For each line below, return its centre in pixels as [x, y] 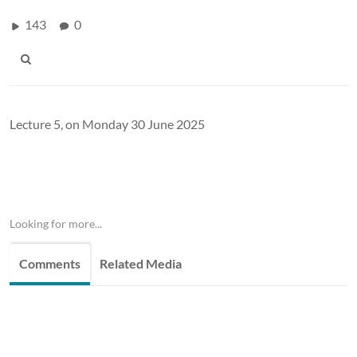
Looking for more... [56, 223]
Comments [50, 263]
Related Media [141, 263]
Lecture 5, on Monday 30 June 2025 [107, 124]
